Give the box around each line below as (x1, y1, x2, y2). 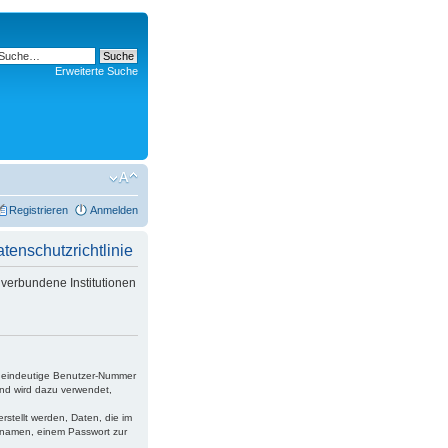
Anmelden (90, 203, 138, 216)
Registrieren (9, 203, 68, 216)
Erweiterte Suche (55, 65, 138, 77)
